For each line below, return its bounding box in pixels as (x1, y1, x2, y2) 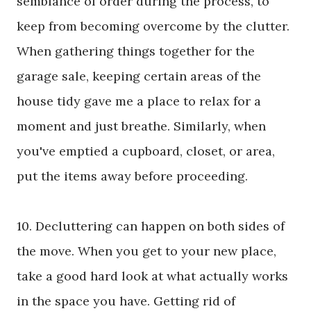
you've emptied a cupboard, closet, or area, (17, 143, 275, 160)
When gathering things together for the (17, 43, 255, 60)
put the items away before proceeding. (17, 168, 251, 185)
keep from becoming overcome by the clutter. (17, 18, 289, 35)
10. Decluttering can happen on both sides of (17, 218, 285, 235)
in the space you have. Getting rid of (17, 293, 235, 310)
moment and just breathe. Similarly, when (17, 118, 266, 135)
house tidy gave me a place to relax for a (17, 93, 261, 110)
